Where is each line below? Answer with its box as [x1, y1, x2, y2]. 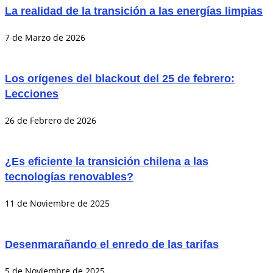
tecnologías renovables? [5, 171, 133, 183]
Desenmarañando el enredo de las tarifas [5, 238, 219, 251]
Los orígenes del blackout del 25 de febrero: [5, 73, 235, 85]
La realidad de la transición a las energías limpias [5, 5, 263, 18]
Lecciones [5, 88, 58, 101]
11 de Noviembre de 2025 [5, 197, 110, 210]
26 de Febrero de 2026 [5, 115, 96, 127]
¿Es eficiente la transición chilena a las [5, 155, 208, 168]
